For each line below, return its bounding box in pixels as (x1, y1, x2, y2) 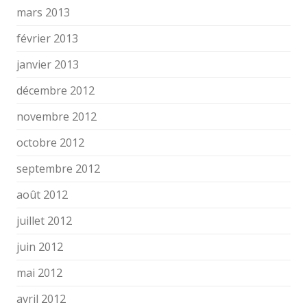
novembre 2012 (16, 109, 97, 124)
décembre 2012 (16, 83, 95, 98)
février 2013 (16, 31, 78, 46)
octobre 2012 (16, 135, 84, 150)
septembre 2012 (16, 161, 100, 176)
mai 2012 (16, 265, 62, 280)
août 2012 (16, 187, 68, 202)
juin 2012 (16, 239, 63, 254)
